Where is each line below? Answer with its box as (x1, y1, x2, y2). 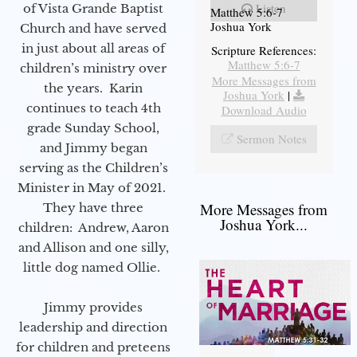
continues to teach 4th (25, 100, 161, 116)
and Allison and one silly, (18, 239, 169, 255)
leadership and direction (19, 319, 167, 335)
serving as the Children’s (18, 159, 168, 175)
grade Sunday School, (27, 120, 159, 135)
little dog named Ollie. (23, 259, 163, 275)
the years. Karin (44, 80, 143, 96)
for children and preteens (16, 339, 171, 355)
